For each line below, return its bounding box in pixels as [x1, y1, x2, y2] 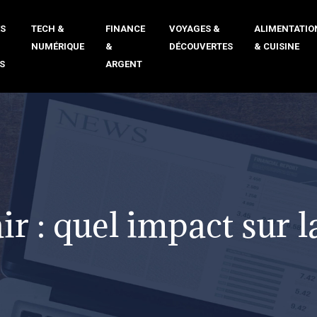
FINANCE [105, 23, 145, 34]
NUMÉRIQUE [30, 41, 84, 52]
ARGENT [105, 59, 142, 69]
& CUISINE [253, 41, 299, 52]
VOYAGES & [168, 23, 220, 34]
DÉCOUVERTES [168, 41, 233, 52]
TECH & [30, 23, 64, 34]
